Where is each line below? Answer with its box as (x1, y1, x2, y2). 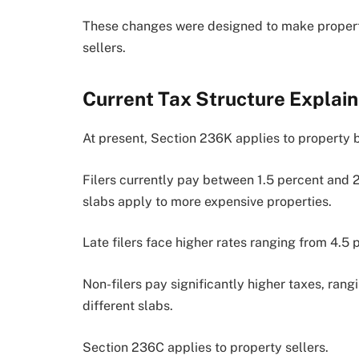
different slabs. (83, 298, 173, 314)
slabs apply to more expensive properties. (83, 193, 332, 209)
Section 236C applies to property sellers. (83, 339, 329, 355)
